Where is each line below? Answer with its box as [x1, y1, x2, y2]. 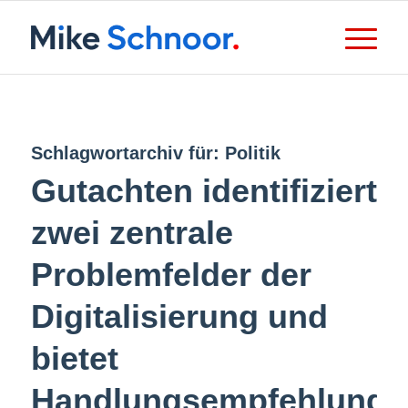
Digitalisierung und [30, 298, 328, 335]
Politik [224, 143, 280, 163]
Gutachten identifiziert [30, 172, 377, 209]
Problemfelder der [30, 256, 311, 293]
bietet [30, 340, 118, 377]
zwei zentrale [30, 214, 233, 251]
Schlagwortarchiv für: [30, 143, 225, 163]
